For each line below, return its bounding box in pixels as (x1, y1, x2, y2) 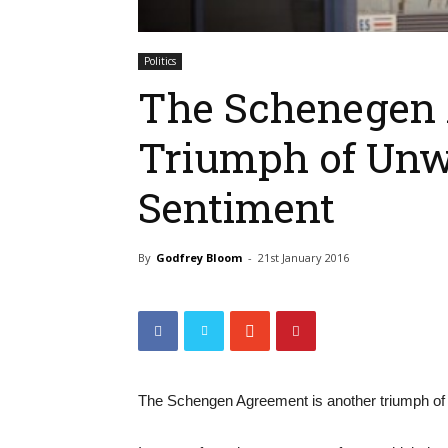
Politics (144, 54, 176, 69)
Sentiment (138, 180, 335, 235)
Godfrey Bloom (156, 250, 242, 266)
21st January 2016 (258, 250, 349, 266)
